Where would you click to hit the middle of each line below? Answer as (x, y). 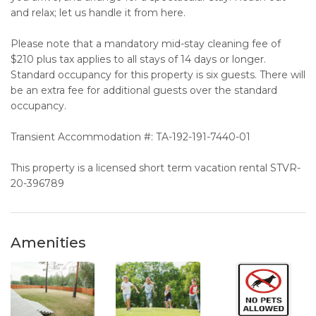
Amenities (48, 243)
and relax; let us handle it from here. (98, 13)
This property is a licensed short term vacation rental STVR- (156, 168)
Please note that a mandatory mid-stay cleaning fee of (146, 44)
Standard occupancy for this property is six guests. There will (158, 75)
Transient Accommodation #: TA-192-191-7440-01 (130, 137)
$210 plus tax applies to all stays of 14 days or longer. (138, 60)
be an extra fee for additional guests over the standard (144, 91)
